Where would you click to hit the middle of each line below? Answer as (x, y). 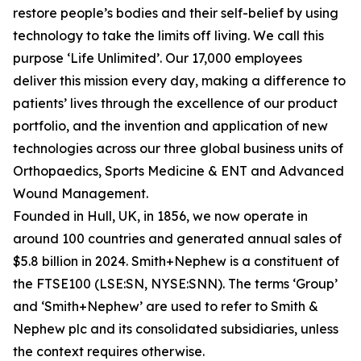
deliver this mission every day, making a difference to (179, 81)
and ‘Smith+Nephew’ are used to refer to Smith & (166, 307)
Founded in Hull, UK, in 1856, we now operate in (160, 216)
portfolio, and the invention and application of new (170, 126)
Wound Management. (81, 194)
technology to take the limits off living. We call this (168, 36)
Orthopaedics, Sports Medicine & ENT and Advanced (178, 171)
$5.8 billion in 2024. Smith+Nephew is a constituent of (176, 261)
